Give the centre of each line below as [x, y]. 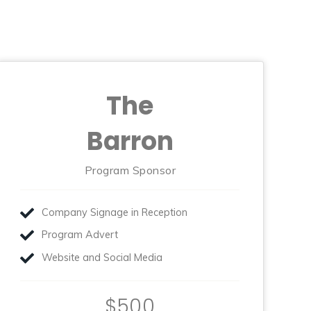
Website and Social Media [102, 257]
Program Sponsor [130, 170]
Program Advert [80, 235]
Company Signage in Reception [115, 212]
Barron [130, 141]
